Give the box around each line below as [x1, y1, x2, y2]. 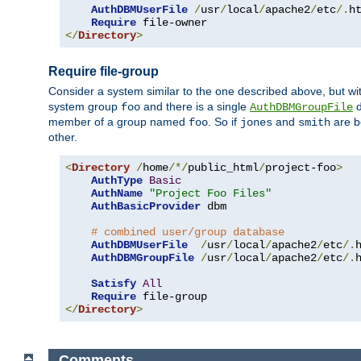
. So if [208, 115, 240, 129]
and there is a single [140, 100, 250, 114]
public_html [188, 161, 259, 175]
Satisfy [91, 277, 136, 291]
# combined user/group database [91, 226, 284, 239]
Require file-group [48, 64, 159, 78]
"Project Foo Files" [149, 187, 272, 201]
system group [48, 100, 121, 114]
